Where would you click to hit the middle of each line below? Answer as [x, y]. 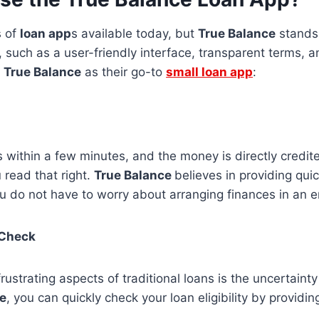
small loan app [210, 72]
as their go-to [124, 72]
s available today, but [135, 33]
